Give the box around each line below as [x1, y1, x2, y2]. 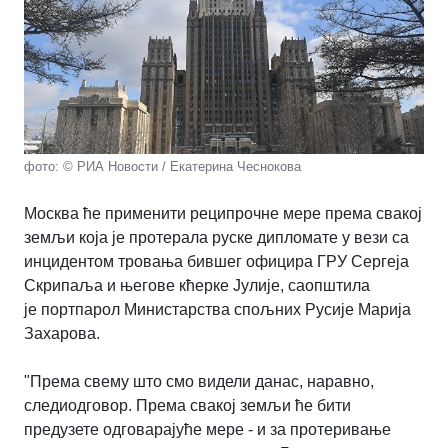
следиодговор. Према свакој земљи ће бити [24, 397, 351, 415]
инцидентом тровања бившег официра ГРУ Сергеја [24, 253, 409, 271]
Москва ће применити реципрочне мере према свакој [24, 205, 422, 223]
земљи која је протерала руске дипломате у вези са [24, 229, 409, 247]
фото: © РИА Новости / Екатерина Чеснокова [24, 159, 301, 175]
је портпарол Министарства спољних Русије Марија [24, 301, 411, 319]
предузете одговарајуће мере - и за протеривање [24, 421, 391, 439]
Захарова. [24, 325, 100, 343]
